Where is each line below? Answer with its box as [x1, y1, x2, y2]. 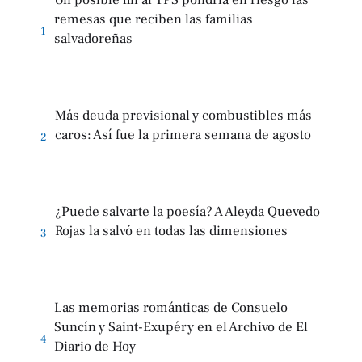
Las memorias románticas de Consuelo [54, 299, 288, 318]
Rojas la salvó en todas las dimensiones [55, 222, 288, 241]
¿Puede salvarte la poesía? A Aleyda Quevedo [55, 203, 320, 221]
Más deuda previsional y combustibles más [55, 107, 312, 125]
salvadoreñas [54, 30, 133, 48]
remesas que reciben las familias [54, 11, 253, 29]
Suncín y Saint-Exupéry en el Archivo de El [54, 318, 308, 337]
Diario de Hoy [54, 338, 136, 356]
